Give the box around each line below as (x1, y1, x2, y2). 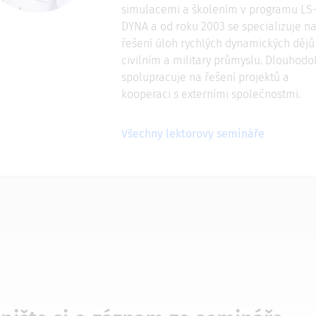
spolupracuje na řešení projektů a (121, 71, 289, 84)
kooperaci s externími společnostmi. (121, 87, 300, 101)
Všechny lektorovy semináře (121, 127, 265, 140)
